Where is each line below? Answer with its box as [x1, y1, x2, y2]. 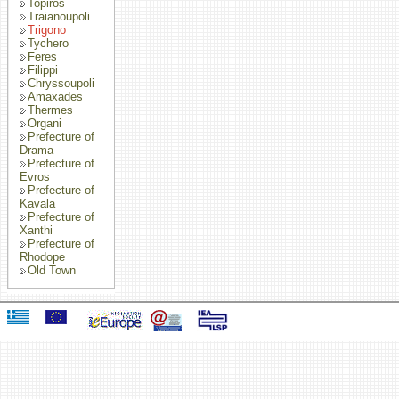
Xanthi [20, 224, 53, 237]
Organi [28, 117, 61, 130]
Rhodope [20, 250, 65, 264]
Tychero [28, 37, 69, 50]
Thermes [28, 103, 73, 117]
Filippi [28, 63, 58, 77]
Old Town [28, 264, 76, 277]
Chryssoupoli [28, 77, 94, 90]
